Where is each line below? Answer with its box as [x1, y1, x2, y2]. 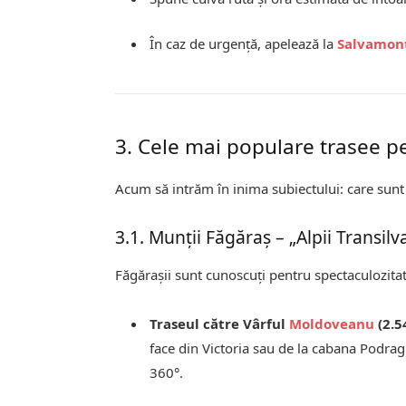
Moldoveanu [289, 314, 375, 333]
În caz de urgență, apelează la [150, 34, 338, 53]
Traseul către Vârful [150, 314, 290, 333]
